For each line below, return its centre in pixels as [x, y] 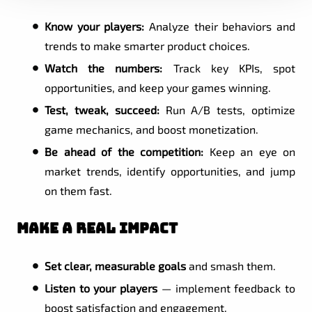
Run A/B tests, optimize [227, 109]
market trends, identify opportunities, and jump [170, 171]
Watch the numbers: [104, 68]
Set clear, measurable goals [115, 265]
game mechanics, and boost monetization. [151, 129]
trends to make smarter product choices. [147, 45]
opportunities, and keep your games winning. [158, 87]
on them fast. [78, 190]
